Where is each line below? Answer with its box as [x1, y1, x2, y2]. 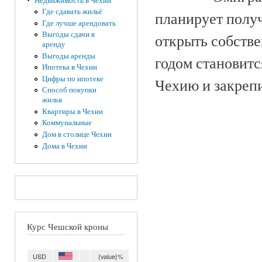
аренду [42, 39, 65, 50]
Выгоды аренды [42, 50, 95, 61]
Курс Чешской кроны [27, 220, 108, 232]
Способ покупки [42, 85, 96, 95]
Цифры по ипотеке [42, 73, 104, 84]
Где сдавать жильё [42, 6, 102, 17]
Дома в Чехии [42, 140, 87, 151]
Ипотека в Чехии [42, 62, 97, 73]
